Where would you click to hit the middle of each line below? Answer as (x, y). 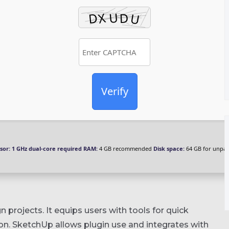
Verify (114, 91)
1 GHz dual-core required (46, 148)
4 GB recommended (125, 148)
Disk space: (169, 148)
